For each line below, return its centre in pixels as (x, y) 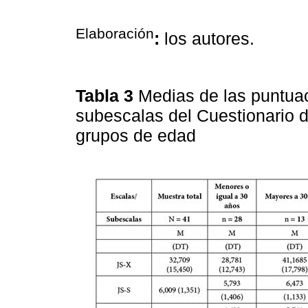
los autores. (207, 38)
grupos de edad (138, 136)
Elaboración (115, 33)
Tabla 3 (107, 96)
